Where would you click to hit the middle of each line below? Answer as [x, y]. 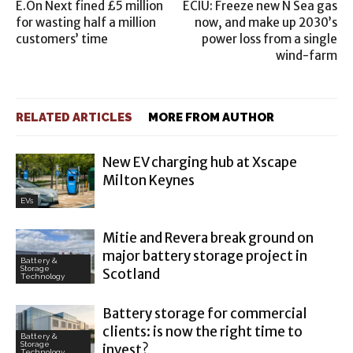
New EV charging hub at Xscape [200, 162]
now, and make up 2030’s [266, 22]
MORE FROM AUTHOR [211, 117]
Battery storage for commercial [205, 314]
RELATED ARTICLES [74, 117]
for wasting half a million [86, 22]
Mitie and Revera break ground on [208, 238]
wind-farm [307, 56]
